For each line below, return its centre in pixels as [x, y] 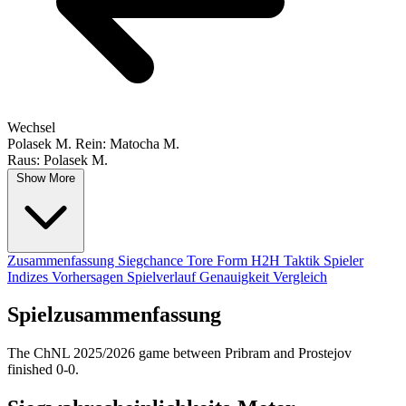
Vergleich [300, 276]
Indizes [29, 276]
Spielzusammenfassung [114, 315]
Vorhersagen [89, 276]
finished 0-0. [43, 370]
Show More [46, 178]
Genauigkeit [236, 276]
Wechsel [31, 127]
